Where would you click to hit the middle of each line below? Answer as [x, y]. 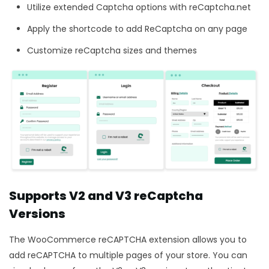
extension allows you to [197, 239]
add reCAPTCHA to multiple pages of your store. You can [128, 255]
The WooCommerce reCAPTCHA [78, 239]
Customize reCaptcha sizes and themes [113, 50]
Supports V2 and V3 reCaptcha [106, 195]
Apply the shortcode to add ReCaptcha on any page [138, 29]
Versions [38, 213]
